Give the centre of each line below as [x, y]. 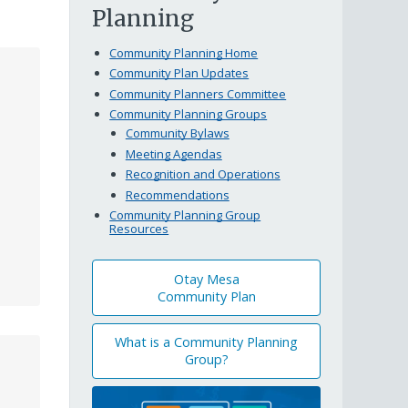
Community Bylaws [177, 133]
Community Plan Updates [179, 73]
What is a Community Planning [206, 342]
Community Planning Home [184, 52]
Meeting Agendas [173, 153]
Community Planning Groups [189, 114]
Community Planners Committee [198, 93]
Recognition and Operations [203, 174]
